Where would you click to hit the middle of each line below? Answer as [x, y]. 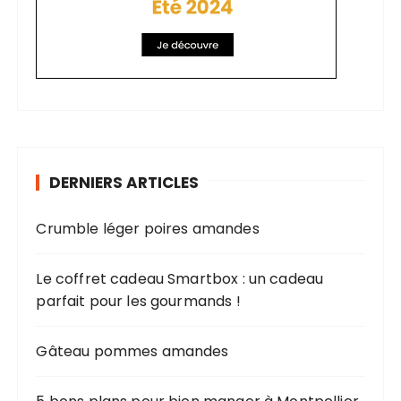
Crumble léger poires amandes [148, 228]
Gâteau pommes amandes [132, 351]
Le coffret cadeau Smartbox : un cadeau [180, 278]
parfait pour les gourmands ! [138, 301]
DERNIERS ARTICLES [124, 182]
